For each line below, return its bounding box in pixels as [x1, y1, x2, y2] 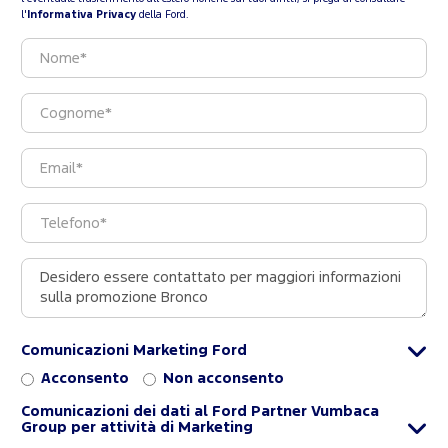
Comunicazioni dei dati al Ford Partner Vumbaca [21, 405, 379, 419]
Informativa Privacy [27, 10, 136, 21]
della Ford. [136, 10, 189, 21]
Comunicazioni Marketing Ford [21, 344, 247, 358]
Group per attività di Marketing [21, 421, 253, 435]
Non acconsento [163, 372, 284, 386]
